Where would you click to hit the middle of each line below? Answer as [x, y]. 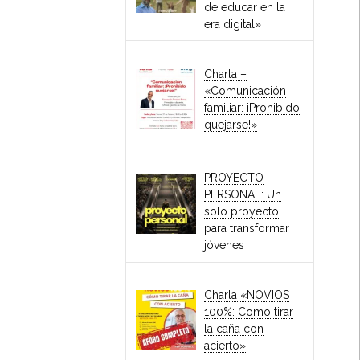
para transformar [247, 229]
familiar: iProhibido [252, 107]
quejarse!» [231, 124]
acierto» [225, 345]
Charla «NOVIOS [247, 295]
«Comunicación [245, 90]
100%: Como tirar [249, 311]
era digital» [233, 25]
